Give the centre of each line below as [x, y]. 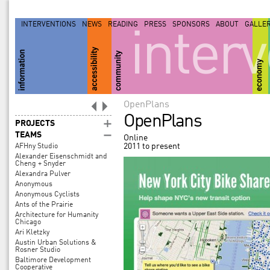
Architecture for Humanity [57, 215]
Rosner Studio [38, 250]
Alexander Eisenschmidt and [61, 157]
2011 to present [152, 146]
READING [123, 25]
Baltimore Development [53, 260]
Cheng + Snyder [40, 164]
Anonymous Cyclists [47, 195]
